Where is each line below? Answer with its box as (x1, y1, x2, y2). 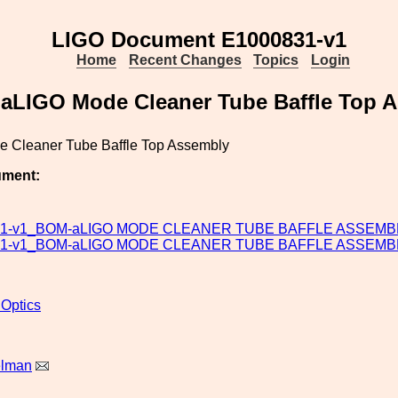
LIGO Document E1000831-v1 (52, 28, 346, 52)
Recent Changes (128, 52, 242, 68)
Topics (253, 52, 299, 68)
